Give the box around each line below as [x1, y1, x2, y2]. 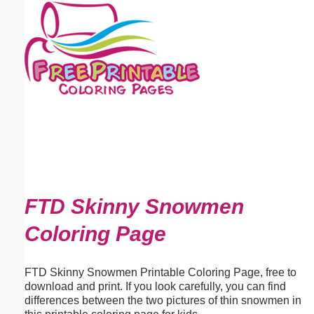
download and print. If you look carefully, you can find [25, 280, 286, 292]
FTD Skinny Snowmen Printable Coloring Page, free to [25, 266, 296, 278]
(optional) [89, 52, 139, 64]
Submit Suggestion [45, 184, 123, 195]
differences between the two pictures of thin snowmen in [25, 294, 301, 306]
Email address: [10, 52, 89, 64]
